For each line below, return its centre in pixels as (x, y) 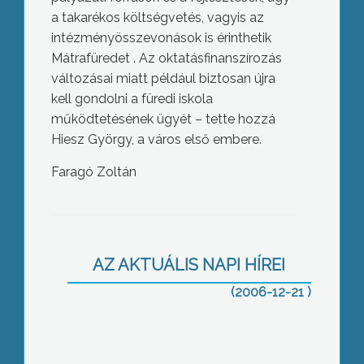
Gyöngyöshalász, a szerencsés (173, 222)
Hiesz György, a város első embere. (156, 139)
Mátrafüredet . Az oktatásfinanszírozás (166, 58)
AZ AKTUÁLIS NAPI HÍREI (189, 265)
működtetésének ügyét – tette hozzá (163, 119)
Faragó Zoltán (93, 172)
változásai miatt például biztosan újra (163, 78)
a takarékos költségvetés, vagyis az (157, 17)
